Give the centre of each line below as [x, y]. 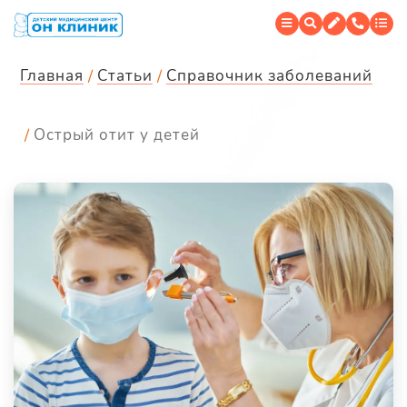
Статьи [125, 75]
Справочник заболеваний [269, 75]
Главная [52, 75]
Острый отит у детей [117, 134]
